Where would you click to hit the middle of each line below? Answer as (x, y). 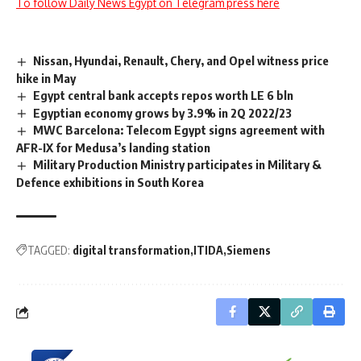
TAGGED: (49, 251)
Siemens (249, 251)
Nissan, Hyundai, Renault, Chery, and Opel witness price (181, 60)
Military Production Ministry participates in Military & (178, 165)
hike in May (46, 78)
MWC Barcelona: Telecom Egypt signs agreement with (179, 130)
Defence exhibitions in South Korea (110, 183)
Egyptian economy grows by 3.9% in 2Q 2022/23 (163, 112)
